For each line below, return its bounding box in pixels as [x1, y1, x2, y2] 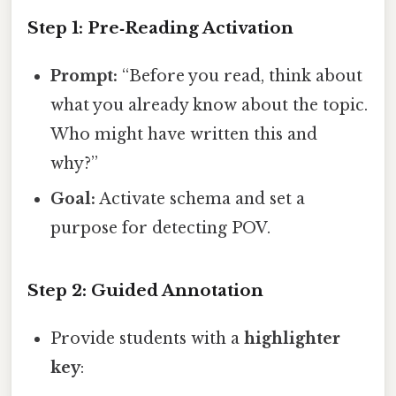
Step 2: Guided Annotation [27, 279, 263, 301]
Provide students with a [50, 328, 245, 348]
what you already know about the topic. [50, 95, 369, 115]
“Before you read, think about [118, 65, 363, 86]
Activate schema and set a [95, 188, 306, 209]
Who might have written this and [50, 124, 318, 144]
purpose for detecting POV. [50, 217, 271, 238]
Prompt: [50, 65, 118, 86]
